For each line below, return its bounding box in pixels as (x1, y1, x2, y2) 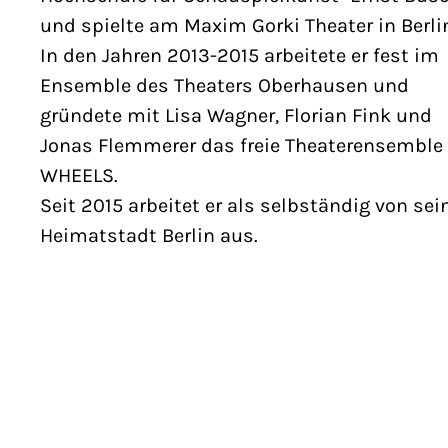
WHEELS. (40, 164, 118, 188)
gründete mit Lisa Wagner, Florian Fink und (40, 104, 432, 128)
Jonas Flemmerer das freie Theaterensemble (40, 134, 443, 158)
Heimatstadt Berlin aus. (40, 224, 258, 248)
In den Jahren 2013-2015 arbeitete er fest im (40, 44, 439, 68)
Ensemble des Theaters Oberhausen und (40, 74, 409, 98)
